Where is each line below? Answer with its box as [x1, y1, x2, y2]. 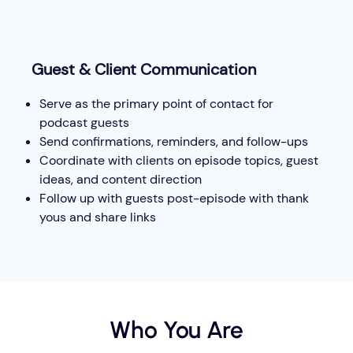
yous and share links [39, 208, 156, 225]
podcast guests [39, 113, 129, 131]
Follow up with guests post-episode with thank [39, 189, 309, 206]
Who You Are [110, 314, 243, 344]
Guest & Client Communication [32, 58, 256, 80]
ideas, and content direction [39, 170, 202, 188]
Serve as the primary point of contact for [39, 95, 273, 112]
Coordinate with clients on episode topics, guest [39, 151, 318, 169]
